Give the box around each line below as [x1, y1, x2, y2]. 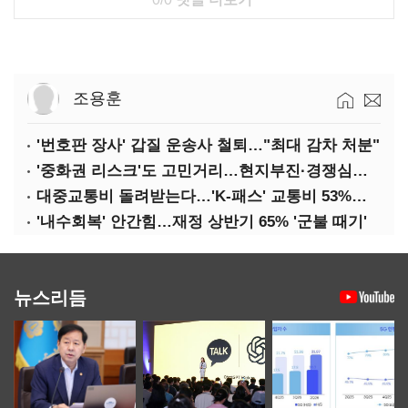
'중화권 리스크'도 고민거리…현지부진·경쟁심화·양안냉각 [352, 162, 368, 179]
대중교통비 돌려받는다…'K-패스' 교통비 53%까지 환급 [352, 188, 367, 205]
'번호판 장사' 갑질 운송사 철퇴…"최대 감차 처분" [36, 137, 380, 154]
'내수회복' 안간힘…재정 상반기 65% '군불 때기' [36, 213, 367, 230]
